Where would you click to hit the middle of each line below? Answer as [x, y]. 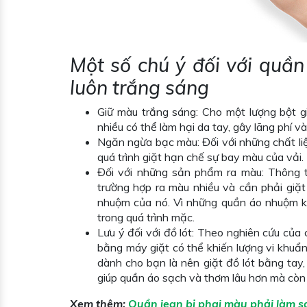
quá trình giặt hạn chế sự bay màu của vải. [200, 157]
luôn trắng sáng [139, 87]
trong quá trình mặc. [146, 217]
